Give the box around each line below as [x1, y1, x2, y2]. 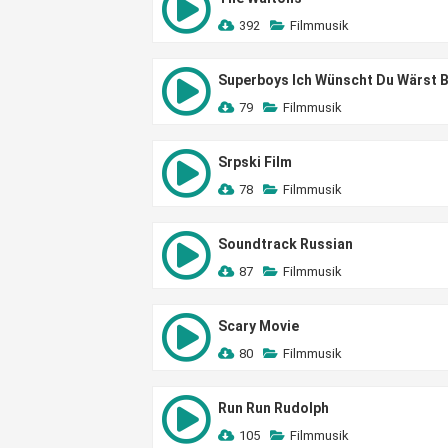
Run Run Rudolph [218, 400, 329, 416]
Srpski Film [218, 154, 292, 170]
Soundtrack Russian [218, 236, 353, 252]
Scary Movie [218, 318, 299, 334]
